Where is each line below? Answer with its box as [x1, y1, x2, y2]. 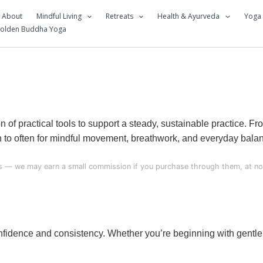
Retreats [106, 11, 134, 21]
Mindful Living [36, 11, 82, 21]
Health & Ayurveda [157, 11, 220, 21]
